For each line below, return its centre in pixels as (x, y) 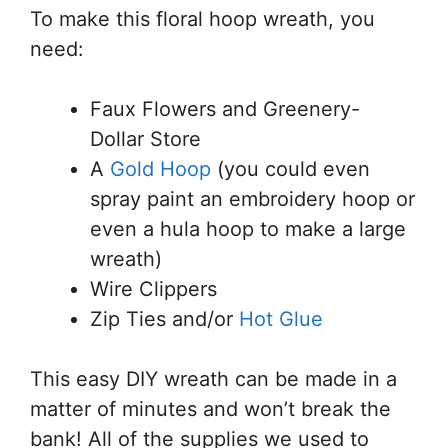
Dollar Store (145, 139)
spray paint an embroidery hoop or (252, 199)
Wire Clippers (153, 289)
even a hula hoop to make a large (248, 229)
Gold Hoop (160, 169)
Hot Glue (278, 319)
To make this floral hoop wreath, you (202, 19)
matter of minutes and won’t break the (210, 409)
